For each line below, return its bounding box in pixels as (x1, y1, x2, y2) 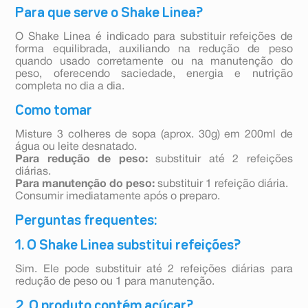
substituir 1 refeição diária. (155, 179, 289, 190)
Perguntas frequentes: (15, 214, 157, 228)
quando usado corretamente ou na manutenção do (15, 57, 293, 67)
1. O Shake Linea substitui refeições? (15, 239, 241, 252)
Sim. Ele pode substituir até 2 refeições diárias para (15, 265, 293, 275)
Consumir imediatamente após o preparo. (15, 192, 221, 202)
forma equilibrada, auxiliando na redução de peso (15, 45, 293, 55)
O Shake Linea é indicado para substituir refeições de (15, 32, 293, 43)
